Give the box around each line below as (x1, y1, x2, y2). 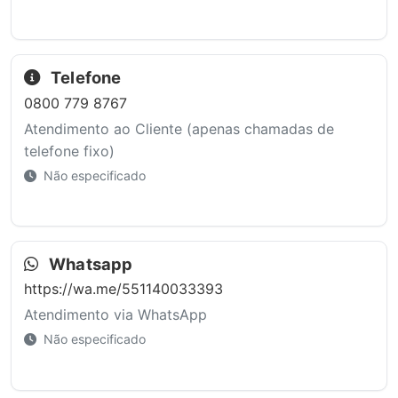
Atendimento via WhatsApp (23, 306, 207, 324)
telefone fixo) (23, 141, 115, 160)
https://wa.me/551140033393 (23, 280, 223, 298)
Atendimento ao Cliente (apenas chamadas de (23, 119, 334, 138)
